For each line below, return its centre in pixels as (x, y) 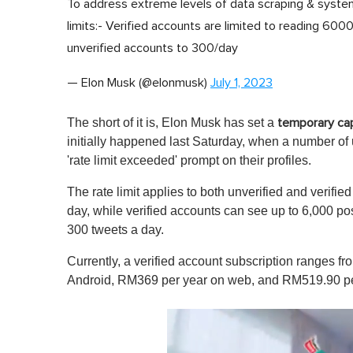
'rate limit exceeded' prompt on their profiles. (191, 160)
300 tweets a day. (115, 229)
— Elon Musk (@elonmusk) (139, 82)
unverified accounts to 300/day (152, 48)
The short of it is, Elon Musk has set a (172, 122)
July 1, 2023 (242, 82)
